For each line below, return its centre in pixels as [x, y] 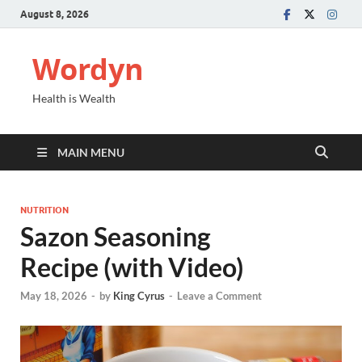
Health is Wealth [74, 98]
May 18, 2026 [54, 296]
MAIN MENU [91, 152]
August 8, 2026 [55, 14]
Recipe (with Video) [132, 267]
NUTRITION [44, 210]
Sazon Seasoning [116, 236]
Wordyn [88, 69]
